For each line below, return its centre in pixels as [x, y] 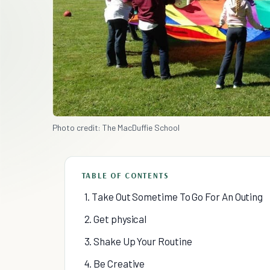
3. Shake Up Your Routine [138, 241]
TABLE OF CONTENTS [125, 175]
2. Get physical [115, 218]
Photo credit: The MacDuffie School [116, 127]
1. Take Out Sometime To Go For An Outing [174, 196]
